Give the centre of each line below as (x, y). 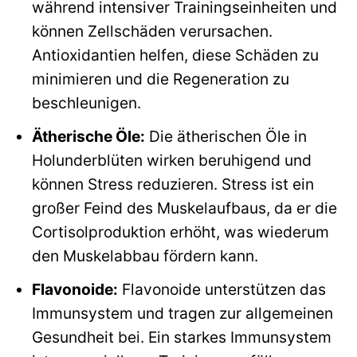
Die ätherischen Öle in (226, 136)
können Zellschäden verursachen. (152, 31)
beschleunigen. (86, 103)
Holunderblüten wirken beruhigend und (171, 160)
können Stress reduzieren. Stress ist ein (173, 184)
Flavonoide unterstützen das (222, 289)
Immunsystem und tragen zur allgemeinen (182, 313)
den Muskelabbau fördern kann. (145, 256)
